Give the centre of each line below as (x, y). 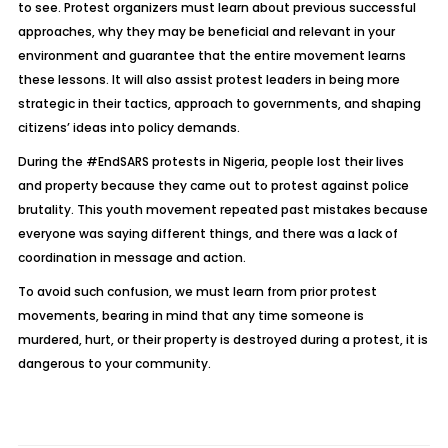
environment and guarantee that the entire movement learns (211, 55)
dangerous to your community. (114, 363)
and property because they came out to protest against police (213, 185)
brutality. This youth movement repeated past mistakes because (222, 209)
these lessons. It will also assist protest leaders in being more (208, 79)
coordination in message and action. (133, 257)
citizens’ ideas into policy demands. (128, 127)
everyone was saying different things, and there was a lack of (207, 233)
